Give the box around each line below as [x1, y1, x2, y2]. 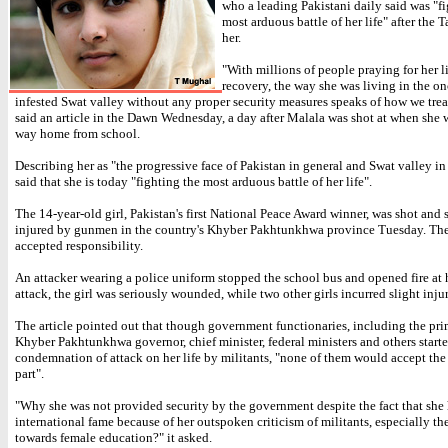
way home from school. [15, 126, 140, 141]
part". [15, 366, 44, 381]
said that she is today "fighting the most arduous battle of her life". [15, 174, 372, 189]
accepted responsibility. [15, 238, 143, 253]
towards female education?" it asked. [15, 430, 212, 445]
